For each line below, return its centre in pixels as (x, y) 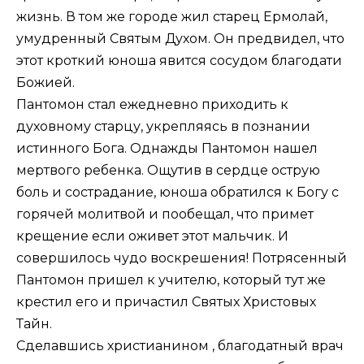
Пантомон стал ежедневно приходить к (152, 105)
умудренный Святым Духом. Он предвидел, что (180, 39)
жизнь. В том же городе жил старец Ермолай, (172, 17)
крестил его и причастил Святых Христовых (166, 302)
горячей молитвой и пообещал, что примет (165, 214)
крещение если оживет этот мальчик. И (152, 236)
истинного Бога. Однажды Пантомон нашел (167, 149)
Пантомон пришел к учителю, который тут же (171, 280)
